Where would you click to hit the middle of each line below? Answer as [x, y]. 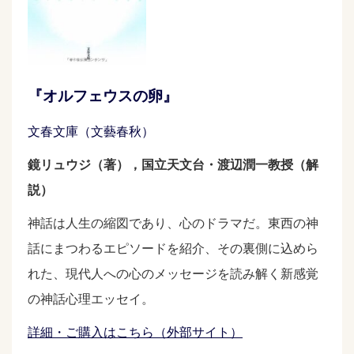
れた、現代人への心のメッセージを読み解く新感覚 [173, 274]
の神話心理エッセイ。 [91, 299]
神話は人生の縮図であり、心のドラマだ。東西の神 [173, 224]
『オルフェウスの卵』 [103, 96]
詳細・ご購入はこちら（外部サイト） [135, 333]
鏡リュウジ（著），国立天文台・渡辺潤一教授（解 [173, 165]
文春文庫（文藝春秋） [91, 132]
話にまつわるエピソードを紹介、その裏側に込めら [173, 249]
